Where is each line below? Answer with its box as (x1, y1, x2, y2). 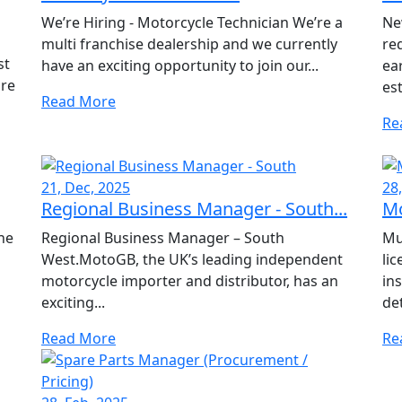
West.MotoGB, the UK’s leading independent (41, 249, 343, 270)
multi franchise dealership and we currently (41, 34, 337, 55)
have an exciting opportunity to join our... (41, 56, 319, 76)
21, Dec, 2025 (41, 178, 130, 198)
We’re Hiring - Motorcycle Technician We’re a (41, 13, 343, 33)
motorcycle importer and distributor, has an (41, 271, 338, 292)
